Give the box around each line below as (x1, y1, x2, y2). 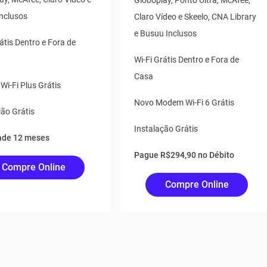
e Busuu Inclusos (134, 29, 197, 38)
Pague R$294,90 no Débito (134, 150, 235, 160)
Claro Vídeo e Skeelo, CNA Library (134, 12, 257, 21)
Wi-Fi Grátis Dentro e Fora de (134, 55, 240, 64)
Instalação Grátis (134, 124, 198, 133)
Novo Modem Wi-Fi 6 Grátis (134, 98, 235, 107)
